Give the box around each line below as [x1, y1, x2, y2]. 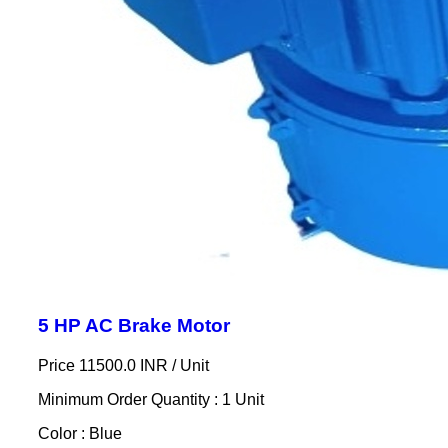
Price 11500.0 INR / [37, 357, 180, 374]
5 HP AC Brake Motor [37, 315, 230, 336]
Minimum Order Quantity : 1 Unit [37, 391, 264, 408]
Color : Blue [37, 425, 122, 442]
